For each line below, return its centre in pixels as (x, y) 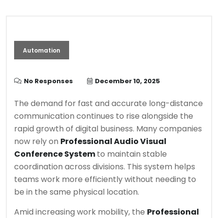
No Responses (48, 81)
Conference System (55, 154)
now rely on (37, 141)
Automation (42, 50)
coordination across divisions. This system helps (105, 167)
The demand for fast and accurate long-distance (109, 103)
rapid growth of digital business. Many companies (108, 129)
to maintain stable (132, 154)
